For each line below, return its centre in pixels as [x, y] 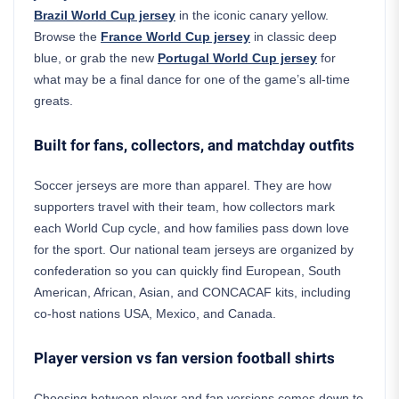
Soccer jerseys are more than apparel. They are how [183, 185]
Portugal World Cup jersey [237, 58]
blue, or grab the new [96, 58]
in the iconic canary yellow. [252, 15]
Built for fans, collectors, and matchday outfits [194, 146]
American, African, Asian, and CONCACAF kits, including [192, 292]
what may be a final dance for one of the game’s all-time [192, 79]
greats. [53, 101]
